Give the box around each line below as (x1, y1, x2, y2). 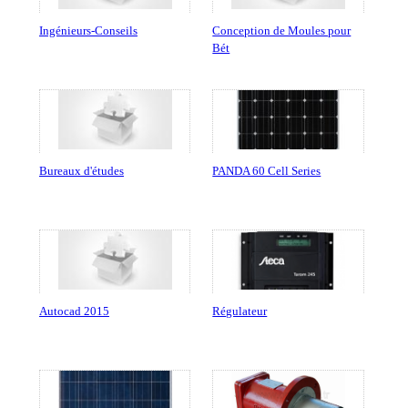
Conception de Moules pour (212, 24, 352, 38)
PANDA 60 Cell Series (212, 164, 321, 178)
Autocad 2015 (38, 304, 109, 319)
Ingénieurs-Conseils (38, 24, 138, 38)
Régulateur (212, 304, 268, 319)
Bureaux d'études (38, 164, 124, 178)
